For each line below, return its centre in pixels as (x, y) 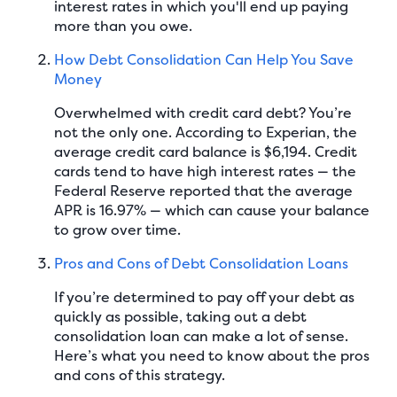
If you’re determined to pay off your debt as (205, 296)
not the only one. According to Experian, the (206, 132)
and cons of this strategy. (140, 374)
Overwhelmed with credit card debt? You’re (203, 112)
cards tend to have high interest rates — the (206, 171)
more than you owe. (124, 25)
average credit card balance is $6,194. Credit (206, 151)
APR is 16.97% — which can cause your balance (212, 210)
